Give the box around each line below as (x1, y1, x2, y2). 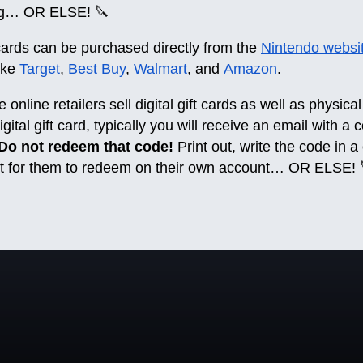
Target (19, 60, 60, 77)
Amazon (224, 60, 277, 77)
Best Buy (68, 60, 126, 77)
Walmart (134, 60, 187, 77)
